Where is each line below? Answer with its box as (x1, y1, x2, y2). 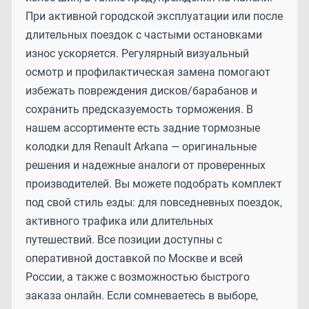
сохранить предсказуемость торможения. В (26, 102, 253, 116)
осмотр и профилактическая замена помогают (26, 65, 270, 79)
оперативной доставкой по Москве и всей (26, 251, 243, 265)
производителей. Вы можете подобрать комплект (26, 177, 282, 190)
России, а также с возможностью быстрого (26, 270, 250, 283)
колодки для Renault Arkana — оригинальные (26, 139, 257, 153)
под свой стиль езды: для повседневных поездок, (26, 195, 282, 209)
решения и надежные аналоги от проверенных (26, 158, 266, 172)
